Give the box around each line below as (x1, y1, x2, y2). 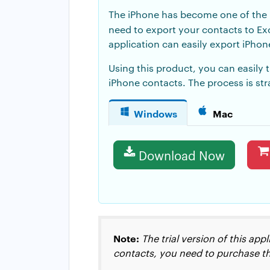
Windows (134, 106, 177, 120)
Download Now (139, 146, 225, 163)
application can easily (108, 37, 210, 50)
